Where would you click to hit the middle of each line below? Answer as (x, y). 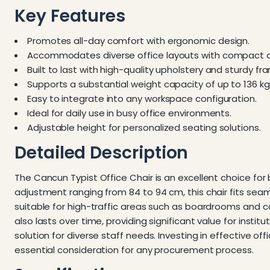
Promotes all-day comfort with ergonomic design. (139, 41)
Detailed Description (102, 153)
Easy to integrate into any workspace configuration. (142, 99)
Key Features (70, 16)
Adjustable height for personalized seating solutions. (144, 127)
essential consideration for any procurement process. (134, 250)
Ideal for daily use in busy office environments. (130, 113)
